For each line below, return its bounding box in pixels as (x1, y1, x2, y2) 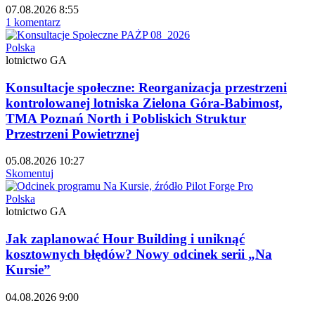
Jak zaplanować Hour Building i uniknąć (6, 231, 245, 246)
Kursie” (6, 262, 51, 277)
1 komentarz (6, 15, 60, 28)
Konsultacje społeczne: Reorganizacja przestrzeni (6, 79, 287, 95)
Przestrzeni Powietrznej (6, 126, 139, 141)
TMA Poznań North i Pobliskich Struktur (6, 110, 246, 126)
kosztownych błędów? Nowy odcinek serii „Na (6, 247, 272, 262)
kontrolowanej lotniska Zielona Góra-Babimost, (6, 95, 283, 110)
